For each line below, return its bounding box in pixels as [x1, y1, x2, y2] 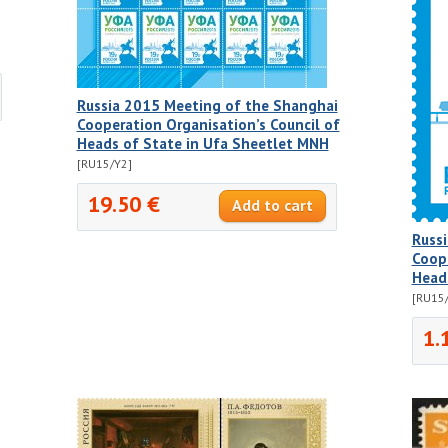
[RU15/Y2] [76, 156, 132, 172]
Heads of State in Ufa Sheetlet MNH [76, 134, 329, 154]
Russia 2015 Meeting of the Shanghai [76, 96, 338, 116]
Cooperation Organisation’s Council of [76, 115, 340, 135]
